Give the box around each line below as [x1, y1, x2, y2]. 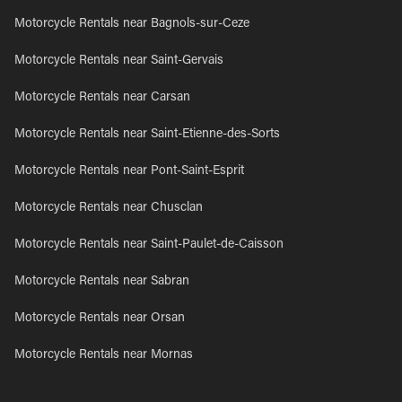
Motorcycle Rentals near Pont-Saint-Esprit [14, 165, 244, 178]
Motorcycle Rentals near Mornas [14, 349, 193, 362]
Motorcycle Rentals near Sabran [14, 275, 189, 288]
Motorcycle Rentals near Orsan [14, 312, 185, 325]
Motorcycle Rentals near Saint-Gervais [14, 55, 223, 67]
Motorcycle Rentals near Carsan [14, 92, 190, 104]
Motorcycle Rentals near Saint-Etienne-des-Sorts [14, 128, 280, 141]
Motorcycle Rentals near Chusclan [14, 202, 203, 214]
